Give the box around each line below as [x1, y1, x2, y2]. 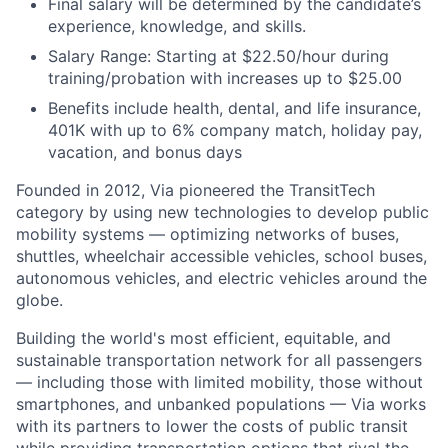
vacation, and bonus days [48, 142, 242, 163]
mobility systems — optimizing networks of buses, [16, 224, 399, 245]
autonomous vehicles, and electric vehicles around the [16, 268, 427, 289]
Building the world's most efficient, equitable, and [16, 328, 391, 349]
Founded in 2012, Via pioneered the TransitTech [16, 180, 375, 201]
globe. [16, 290, 63, 311]
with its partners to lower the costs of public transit [16, 416, 408, 437]
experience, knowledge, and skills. [48, 16, 306, 37]
